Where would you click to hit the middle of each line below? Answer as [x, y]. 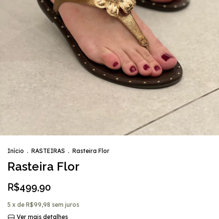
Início [16, 151]
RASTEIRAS [48, 151]
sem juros [66, 205]
